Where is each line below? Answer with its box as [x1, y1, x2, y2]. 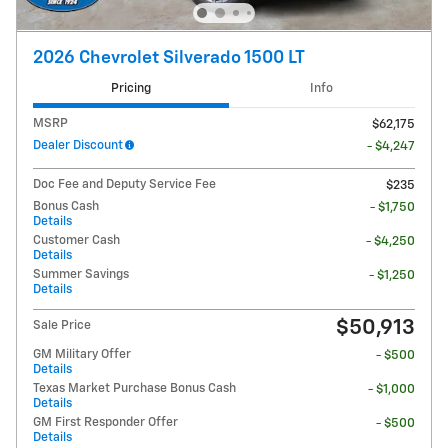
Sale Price [33, 318, 91, 332]
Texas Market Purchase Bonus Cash [33, 381, 236, 395]
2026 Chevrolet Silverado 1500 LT [33, 49, 305, 68]
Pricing [110, 82, 151, 96]
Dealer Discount [33, 138, 123, 152]
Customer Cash [33, 233, 120, 247]
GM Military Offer [33, 347, 131, 361]
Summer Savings [33, 267, 129, 281]
